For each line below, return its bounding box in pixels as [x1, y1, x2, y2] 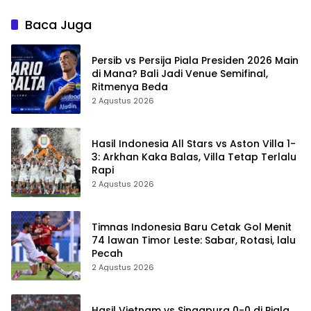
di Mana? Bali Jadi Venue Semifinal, [92, 66, 268, 81]
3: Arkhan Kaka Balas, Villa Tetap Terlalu [92, 149, 296, 164]
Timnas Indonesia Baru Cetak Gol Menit [92, 219, 292, 234]
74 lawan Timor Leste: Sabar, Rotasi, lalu [92, 233, 296, 247]
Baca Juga [25, 16, 92, 34]
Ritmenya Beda [92, 79, 168, 94]
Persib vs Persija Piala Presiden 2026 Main [92, 53, 299, 67]
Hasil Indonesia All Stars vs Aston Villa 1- [92, 136, 296, 151]
